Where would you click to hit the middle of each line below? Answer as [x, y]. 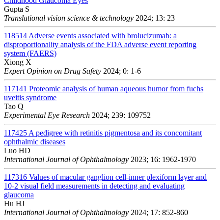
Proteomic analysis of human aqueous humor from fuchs [116, 88]
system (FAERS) [30, 53]
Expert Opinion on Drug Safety [53, 71]
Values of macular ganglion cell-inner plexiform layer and [118, 177]
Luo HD [17, 150]
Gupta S [17, 9]
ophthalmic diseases [35, 141]
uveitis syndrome [30, 97]
